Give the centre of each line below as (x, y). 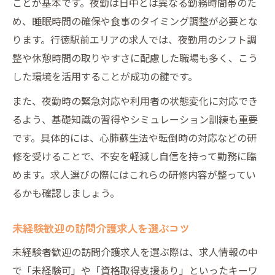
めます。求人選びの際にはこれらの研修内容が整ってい (134, 174)
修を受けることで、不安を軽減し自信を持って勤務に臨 (134, 156)
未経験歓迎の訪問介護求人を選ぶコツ (101, 228)
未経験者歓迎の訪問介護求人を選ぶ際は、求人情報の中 (135, 251)
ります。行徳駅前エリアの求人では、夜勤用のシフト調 (134, 39)
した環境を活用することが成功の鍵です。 (105, 76)
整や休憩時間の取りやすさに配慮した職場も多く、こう (135, 57)
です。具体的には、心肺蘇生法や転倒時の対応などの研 (134, 137)
